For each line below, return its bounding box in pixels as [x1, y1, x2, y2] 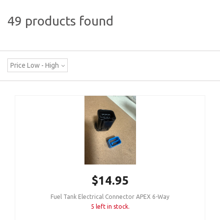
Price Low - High [10, 61, 59, 69]
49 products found [7, 14, 113, 28]
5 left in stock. [90, 203, 130, 210]
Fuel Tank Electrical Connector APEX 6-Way [51, 193, 169, 200]
